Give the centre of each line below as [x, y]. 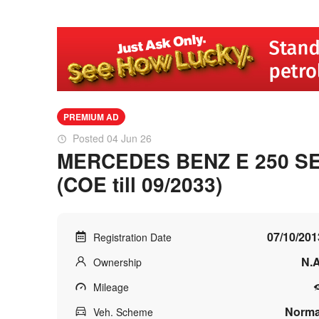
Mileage [111, 287]
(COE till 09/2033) [140, 184]
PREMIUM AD [91, 117]
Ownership [117, 262]
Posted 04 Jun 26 [112, 138]
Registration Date [132, 237]
